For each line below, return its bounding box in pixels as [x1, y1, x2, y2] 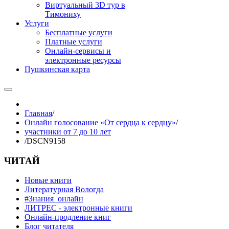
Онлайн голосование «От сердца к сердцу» [25, 118, 176, 127]
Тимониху [45, 10, 81, 18]
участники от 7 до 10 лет [25, 127, 111, 136]
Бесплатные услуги [45, 28, 112, 37]
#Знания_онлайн [25, 194, 83, 203]
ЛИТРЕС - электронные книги [25, 203, 132, 213]
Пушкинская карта [25, 65, 90, 74]
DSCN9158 [27, 136, 65, 145]
